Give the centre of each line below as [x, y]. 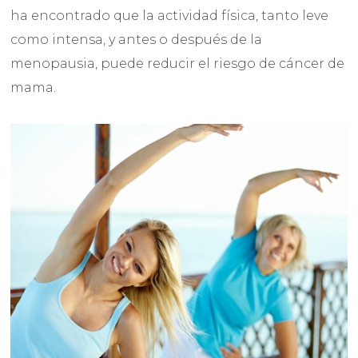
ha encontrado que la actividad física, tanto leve [170, 16]
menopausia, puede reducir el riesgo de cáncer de [178, 64]
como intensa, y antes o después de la [137, 40]
